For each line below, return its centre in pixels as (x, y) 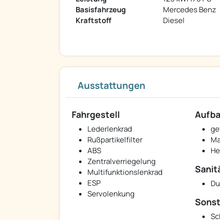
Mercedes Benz (190, 10)
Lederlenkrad (110, 129)
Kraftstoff (94, 21)
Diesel (174, 21)
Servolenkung (111, 194)
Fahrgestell (96, 115)
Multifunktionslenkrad (125, 172)
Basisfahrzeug (101, 10)
